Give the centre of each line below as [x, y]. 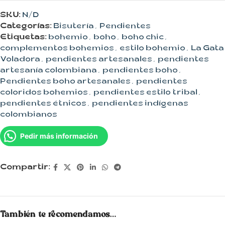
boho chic [143, 38]
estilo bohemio [152, 49]
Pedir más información [59, 136]
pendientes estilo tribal [145, 93]
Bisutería [74, 27]
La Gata [207, 49]
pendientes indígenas [140, 104]
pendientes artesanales [99, 60]
